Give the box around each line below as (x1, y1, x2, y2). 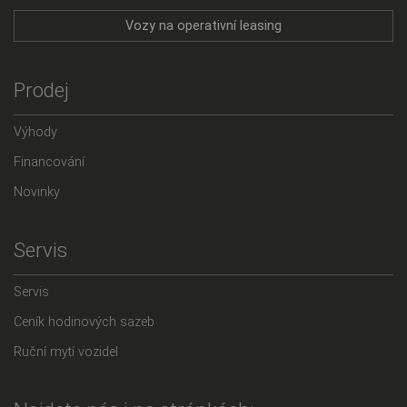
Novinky (14, 184, 60, 200)
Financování (14, 154, 84, 170)
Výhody (14, 124, 57, 140)
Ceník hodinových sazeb (14, 313, 154, 330)
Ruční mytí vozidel (14, 343, 118, 360)
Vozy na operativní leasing (125, 17, 282, 34)
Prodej (14, 77, 69, 102)
